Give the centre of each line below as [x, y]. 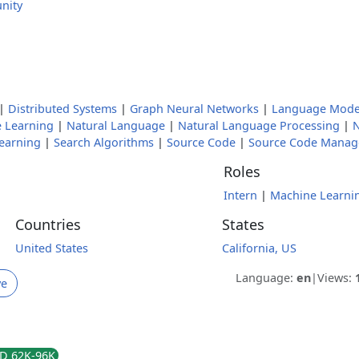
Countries [48, 224]
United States [51, 248]
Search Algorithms [104, 142]
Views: [336, 278]
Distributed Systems [63, 109]
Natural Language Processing [259, 125]
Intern [240, 195]
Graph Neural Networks [194, 109]
